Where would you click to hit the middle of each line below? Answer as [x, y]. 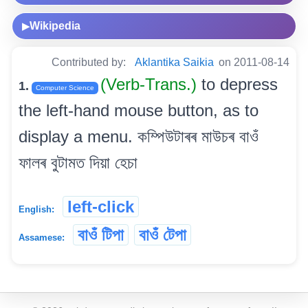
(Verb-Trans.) [151, 85]
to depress [240, 85]
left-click [101, 207]
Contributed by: [90, 63]
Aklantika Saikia [174, 63]
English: [36, 210]
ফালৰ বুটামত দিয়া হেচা [78, 163]
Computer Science [65, 88]
